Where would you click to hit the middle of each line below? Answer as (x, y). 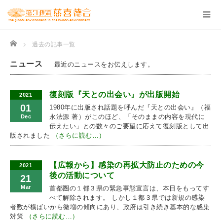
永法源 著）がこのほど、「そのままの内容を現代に (127, 117)
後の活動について (82, 175)
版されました (31, 135)
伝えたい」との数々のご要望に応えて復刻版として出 (129, 126)
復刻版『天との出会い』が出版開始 (115, 94)
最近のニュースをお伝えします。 (104, 64)
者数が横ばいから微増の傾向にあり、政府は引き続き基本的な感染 (110, 207)
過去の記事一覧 (54, 44)
